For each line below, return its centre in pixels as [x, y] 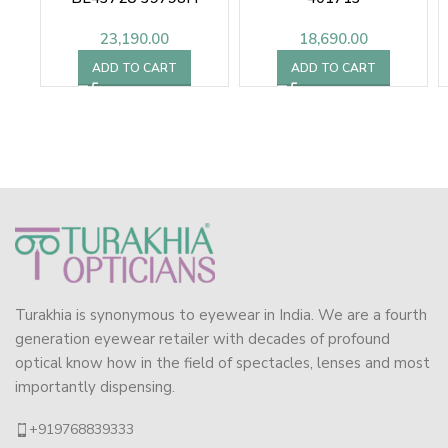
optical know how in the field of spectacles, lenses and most [222, 363]
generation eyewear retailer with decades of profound [202, 339]
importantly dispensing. [95, 387]
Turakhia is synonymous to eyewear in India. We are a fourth [221, 315]
